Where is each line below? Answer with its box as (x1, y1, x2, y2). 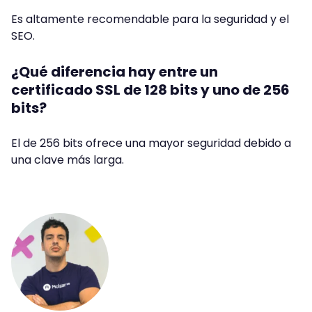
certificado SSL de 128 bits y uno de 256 (11, 80, 290, 100)
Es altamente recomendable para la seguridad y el (11, 11, 289, 28)
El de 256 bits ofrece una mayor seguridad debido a (11, 135, 291, 152)
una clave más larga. (11, 152, 124, 169)
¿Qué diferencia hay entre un (11, 62, 218, 82)
